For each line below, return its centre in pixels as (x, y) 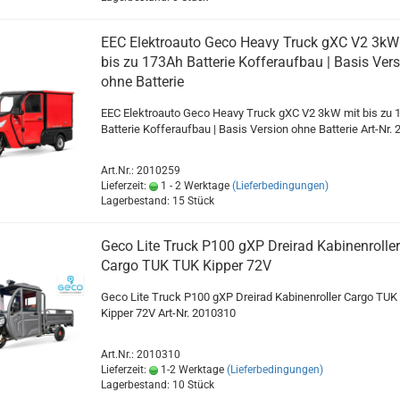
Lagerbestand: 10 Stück (157, 385)
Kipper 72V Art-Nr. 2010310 (168, 313)
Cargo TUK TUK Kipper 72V (186, 266)
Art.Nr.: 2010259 (140, 171)
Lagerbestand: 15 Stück (157, 201)
